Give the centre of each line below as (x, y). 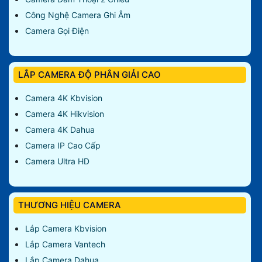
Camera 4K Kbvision (64, 98)
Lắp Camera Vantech (65, 244)
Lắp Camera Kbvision (66, 229)
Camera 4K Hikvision (65, 114)
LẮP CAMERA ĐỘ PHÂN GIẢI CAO (89, 75)
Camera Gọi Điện (57, 31)
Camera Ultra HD (57, 161)
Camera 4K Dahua (60, 130)
